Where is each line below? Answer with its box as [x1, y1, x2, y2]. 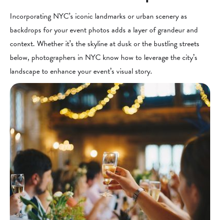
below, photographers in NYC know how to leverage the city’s [10, 52, 197, 63]
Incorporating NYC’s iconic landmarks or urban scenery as [10, 10, 187, 22]
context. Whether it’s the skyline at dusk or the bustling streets [10, 38, 199, 50]
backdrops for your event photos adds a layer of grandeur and [10, 24, 198, 36]
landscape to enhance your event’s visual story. [10, 65, 152, 77]
